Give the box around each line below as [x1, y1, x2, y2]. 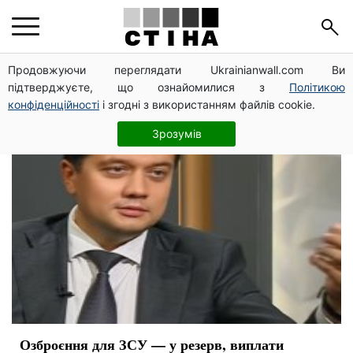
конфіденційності [8, 98, 99, 111]
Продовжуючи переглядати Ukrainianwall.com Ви [8, 63, 345, 76]
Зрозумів [151, 127, 202, 140]
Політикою [289, 80, 345, 94]
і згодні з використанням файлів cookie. [99, 98, 315, 111]
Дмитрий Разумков [12, 59, 283, 106]
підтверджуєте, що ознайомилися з [8, 80, 289, 94]
